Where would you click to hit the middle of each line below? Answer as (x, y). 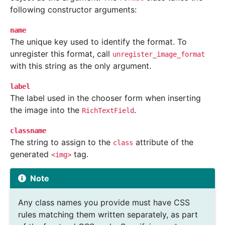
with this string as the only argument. (81, 66)
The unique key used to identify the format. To (98, 42)
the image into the (46, 110)
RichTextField (108, 111)
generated (31, 154)
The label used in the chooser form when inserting (105, 98)
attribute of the (163, 142)
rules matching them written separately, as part (108, 215)
